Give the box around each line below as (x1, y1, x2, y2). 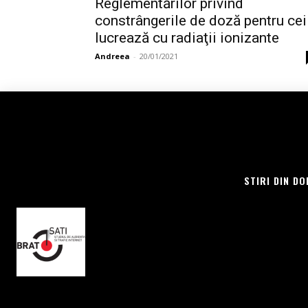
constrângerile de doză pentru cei (95, 12, 307, 30)
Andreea (95, 51, 130, 62)
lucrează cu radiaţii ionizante (95, 30, 279, 47)
